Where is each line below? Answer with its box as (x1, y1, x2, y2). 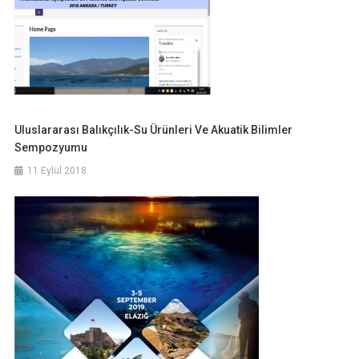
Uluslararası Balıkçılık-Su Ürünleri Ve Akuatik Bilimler (14, 123, 293, 136)
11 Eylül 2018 (27, 165, 87, 176)
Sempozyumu (14, 141, 88, 154)
